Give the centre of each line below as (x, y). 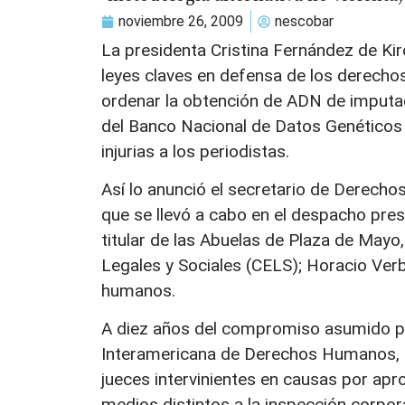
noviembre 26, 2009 (181, 21)
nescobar (304, 21)
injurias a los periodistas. (195, 151)
